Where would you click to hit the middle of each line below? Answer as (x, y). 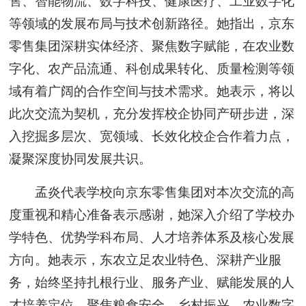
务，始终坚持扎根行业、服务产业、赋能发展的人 (152, 283)
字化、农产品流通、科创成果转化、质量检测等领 (152, 69)
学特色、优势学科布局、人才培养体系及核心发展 (152, 238)
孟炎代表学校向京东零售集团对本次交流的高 (164, 193)
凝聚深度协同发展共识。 (81, 159)
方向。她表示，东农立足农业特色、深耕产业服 (145, 260)
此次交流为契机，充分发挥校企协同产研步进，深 (152, 114)
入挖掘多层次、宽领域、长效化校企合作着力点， (152, 137)
